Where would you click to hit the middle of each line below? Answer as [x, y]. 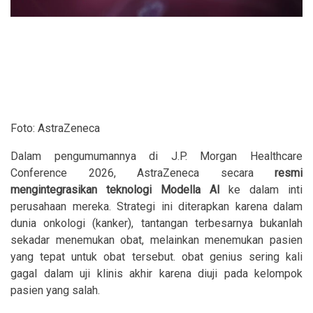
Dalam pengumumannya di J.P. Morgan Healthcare [156, 156]
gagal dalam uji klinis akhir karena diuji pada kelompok [156, 274]
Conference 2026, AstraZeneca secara [143, 173]
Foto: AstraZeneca [55, 129]
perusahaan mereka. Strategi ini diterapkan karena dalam [156, 207]
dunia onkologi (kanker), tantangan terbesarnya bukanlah [156, 224]
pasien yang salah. [55, 291]
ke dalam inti [261, 190]
